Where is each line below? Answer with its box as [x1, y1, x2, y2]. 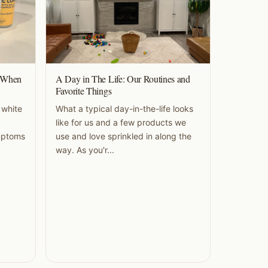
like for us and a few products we [56, 117, 186, 128]
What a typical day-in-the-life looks [56, 103, 193, 114]
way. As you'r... [56, 145, 114, 156]
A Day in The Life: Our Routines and [56, 72, 190, 86]
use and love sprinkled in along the [56, 131, 191, 142]
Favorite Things [56, 84, 112, 98]
